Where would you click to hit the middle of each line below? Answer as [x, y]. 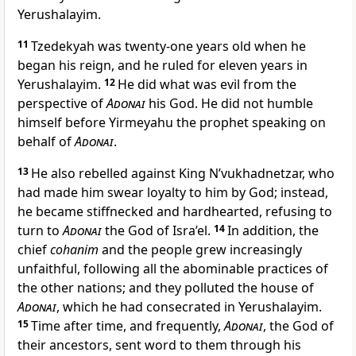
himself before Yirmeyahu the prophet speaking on [172, 123]
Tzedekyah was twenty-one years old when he [168, 46]
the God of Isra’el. [158, 231]
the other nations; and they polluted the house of [166, 288]
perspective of [62, 104]
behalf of [46, 142]
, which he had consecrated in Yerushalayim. [189, 307]
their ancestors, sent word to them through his [159, 345]
